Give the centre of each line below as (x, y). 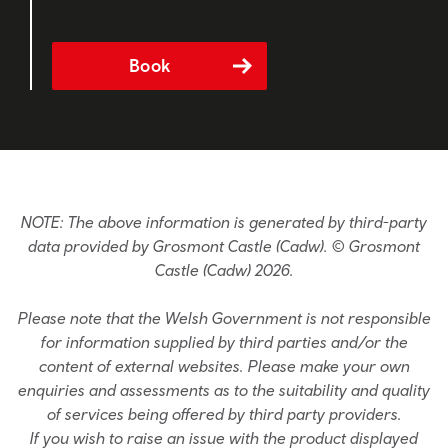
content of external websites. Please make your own (224, 365)
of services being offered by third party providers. (224, 413)
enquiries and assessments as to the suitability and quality (224, 389)
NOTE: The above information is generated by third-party (224, 221)
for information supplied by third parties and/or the (224, 341)
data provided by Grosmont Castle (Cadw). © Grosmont (224, 245)
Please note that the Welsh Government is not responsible (224, 317)
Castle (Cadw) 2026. (224, 269)
